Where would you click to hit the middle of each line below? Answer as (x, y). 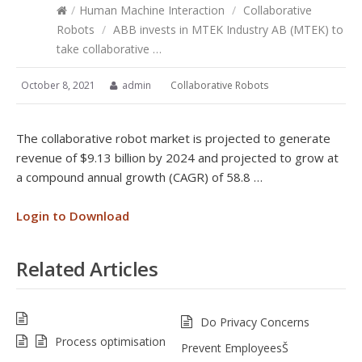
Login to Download (73, 216)
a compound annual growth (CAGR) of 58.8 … (139, 177)
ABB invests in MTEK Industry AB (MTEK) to (227, 29)
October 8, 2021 (58, 85)
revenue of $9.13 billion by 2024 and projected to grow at (177, 158)
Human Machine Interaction (152, 10)
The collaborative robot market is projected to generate (173, 138)
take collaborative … (109, 49)
